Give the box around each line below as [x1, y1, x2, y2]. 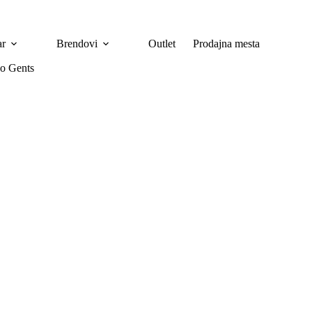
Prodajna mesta [192, 37, 260, 49]
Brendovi [56, 37, 97, 49]
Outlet [148, 37, 175, 49]
